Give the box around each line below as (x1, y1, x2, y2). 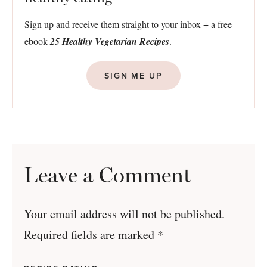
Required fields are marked (24, 226, 157, 243)
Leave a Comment (24, 162, 191, 188)
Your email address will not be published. (24, 205, 225, 222)
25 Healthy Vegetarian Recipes (50, 34, 169, 48)
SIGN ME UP (104, 69, 163, 82)
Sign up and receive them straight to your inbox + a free (24, 17, 232, 30)
